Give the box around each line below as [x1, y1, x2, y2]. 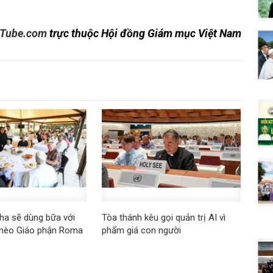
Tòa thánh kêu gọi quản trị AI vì [101, 212, 225, 224]
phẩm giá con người [101, 225, 181, 236]
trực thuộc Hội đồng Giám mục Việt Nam [49, 27, 242, 40]
